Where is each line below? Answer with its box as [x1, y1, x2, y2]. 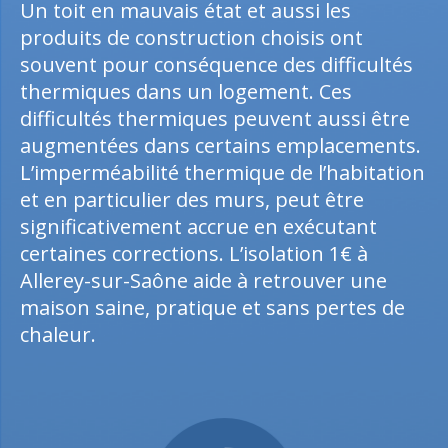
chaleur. [20, 321, 96, 348]
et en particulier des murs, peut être [20, 186, 364, 213]
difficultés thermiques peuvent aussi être [20, 105, 410, 132]
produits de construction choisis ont [20, 24, 363, 51]
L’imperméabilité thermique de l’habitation [20, 159, 425, 186]
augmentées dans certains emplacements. [20, 132, 421, 159]
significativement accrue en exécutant [20, 213, 377, 240]
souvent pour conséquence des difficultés [20, 51, 413, 78]
